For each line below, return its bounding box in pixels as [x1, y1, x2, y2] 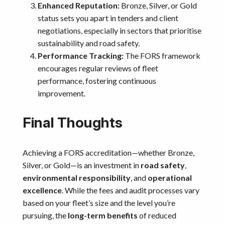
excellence [23, 185, 62, 195]
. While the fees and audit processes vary [62, 185, 199, 195]
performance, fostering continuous [38, 75, 156, 85]
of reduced [138, 210, 176, 220]
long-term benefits [68, 210, 138, 220]
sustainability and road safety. [38, 38, 140, 48]
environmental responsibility [23, 172, 131, 182]
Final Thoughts [23, 114, 123, 131]
